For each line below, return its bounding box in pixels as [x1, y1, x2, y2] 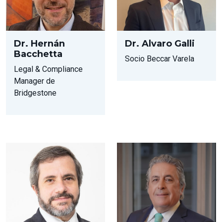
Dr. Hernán [14, 38, 65, 49]
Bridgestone [14, 88, 56, 98]
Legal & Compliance [14, 64, 83, 74]
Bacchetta [14, 48, 62, 59]
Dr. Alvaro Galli [125, 38, 195, 49]
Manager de [14, 76, 55, 86]
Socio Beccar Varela [125, 54, 194, 63]
